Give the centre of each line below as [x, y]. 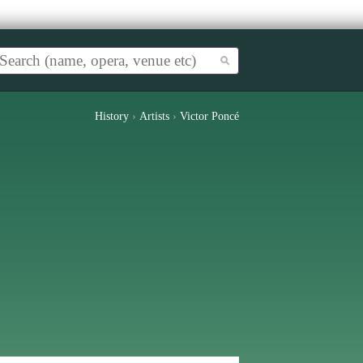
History [112, 116]
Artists [154, 116]
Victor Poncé [209, 116]
